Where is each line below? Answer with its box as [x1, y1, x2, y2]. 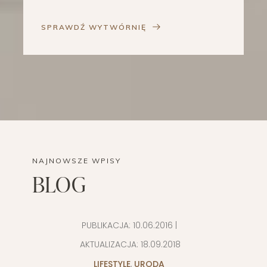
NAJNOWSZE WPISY [32, 156, 121, 166]
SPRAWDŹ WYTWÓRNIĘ [41, 23, 147, 32]
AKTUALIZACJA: [77, 238, 141, 251]
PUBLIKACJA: [81, 219, 133, 232]
